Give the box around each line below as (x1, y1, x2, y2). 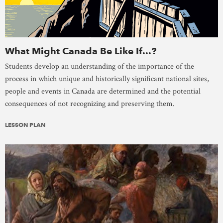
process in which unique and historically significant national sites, (5, 74, 209, 85)
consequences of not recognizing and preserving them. (5, 99, 175, 110)
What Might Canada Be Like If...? (5, 45, 156, 57)
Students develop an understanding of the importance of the (5, 61, 194, 72)
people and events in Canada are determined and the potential (5, 86, 201, 97)
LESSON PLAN (5, 121, 45, 129)
